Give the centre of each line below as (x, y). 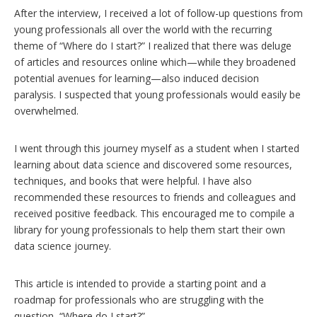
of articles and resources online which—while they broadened (155, 62)
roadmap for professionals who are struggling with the (139, 300)
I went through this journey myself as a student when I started (157, 149)
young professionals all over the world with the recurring (143, 30)
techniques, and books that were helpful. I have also (133, 181)
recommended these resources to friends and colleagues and (155, 197)
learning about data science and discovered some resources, (153, 165)
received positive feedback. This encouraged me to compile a (154, 214)
